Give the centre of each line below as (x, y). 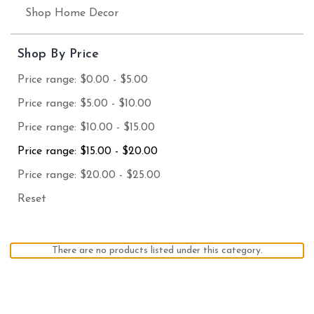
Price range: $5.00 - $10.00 (84, 103)
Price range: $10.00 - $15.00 (86, 127)
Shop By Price (59, 54)
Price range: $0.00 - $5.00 (83, 80)
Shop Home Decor (71, 13)
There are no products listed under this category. (157, 250)
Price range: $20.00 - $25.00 (89, 175)
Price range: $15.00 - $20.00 (88, 151)
